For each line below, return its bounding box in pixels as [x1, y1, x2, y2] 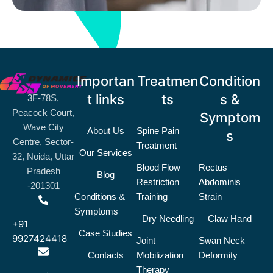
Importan [76, 73, 135, 89]
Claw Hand [208, 213, 252, 224]
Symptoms [74, 205, 118, 216]
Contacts [87, 249, 124, 260]
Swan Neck [199, 235, 245, 246]
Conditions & [74, 191, 125, 202]
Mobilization [136, 249, 183, 260]
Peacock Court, [12, 107, 74, 118]
